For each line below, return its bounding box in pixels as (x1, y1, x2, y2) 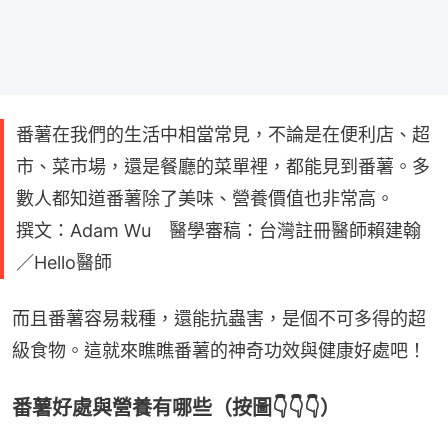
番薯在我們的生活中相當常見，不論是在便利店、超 (16, 123, 430, 145)
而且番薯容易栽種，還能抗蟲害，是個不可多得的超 (12, 307, 426, 329)
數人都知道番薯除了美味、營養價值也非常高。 (16, 187, 394, 209)
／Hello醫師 (16, 251, 112, 273)
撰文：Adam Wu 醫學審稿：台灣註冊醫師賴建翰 (16, 219, 421, 241)
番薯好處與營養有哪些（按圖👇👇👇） (12, 395, 340, 420)
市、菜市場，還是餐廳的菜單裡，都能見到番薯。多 (16, 155, 430, 177)
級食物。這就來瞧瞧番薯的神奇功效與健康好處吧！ (12, 339, 426, 361)
